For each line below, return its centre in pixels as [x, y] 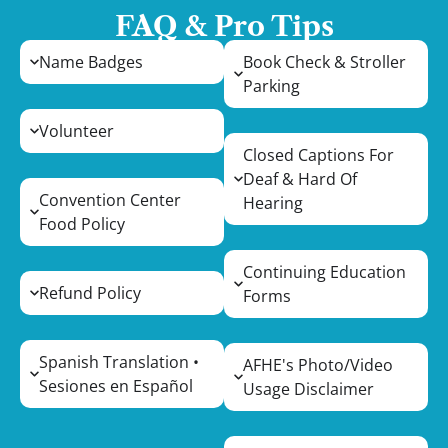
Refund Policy [89, 292]
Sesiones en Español [115, 385]
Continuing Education [324, 271]
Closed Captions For [318, 154]
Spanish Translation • [118, 361]
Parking [271, 85]
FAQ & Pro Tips [224, 25]
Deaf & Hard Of [299, 178]
